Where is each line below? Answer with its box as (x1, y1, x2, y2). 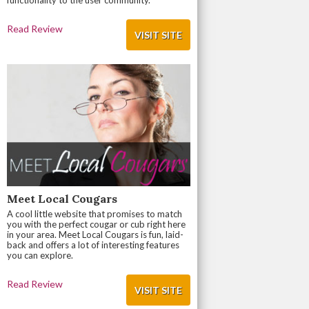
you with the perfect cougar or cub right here (7, 219, 186, 230)
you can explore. (7, 250, 74, 261)
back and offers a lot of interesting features (7, 239, 180, 251)
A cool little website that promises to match (7, 208, 183, 220)
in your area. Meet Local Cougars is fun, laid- (7, 229, 184, 241)
